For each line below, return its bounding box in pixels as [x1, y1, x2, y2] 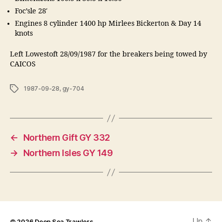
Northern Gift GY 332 [23, 132, 110, 143]
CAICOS [10, 60, 36, 69]
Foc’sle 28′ [15, 6, 48, 16]
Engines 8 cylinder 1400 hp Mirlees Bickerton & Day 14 [15, 19, 201, 28]
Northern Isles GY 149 [23, 148, 113, 159]
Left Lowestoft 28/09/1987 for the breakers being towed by [10, 50, 207, 59]
